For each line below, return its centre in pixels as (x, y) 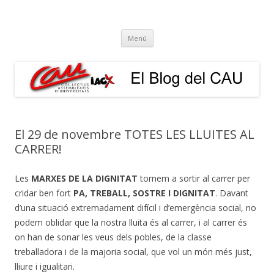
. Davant (232, 193)
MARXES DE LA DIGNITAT (86, 178)
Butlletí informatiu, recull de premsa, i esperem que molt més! (128, 22)
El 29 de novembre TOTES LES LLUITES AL (135, 134)
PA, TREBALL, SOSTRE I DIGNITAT (144, 193)
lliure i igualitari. (45, 266)
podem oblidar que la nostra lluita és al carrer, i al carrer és (131, 222)
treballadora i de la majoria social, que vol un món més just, (133, 251)
